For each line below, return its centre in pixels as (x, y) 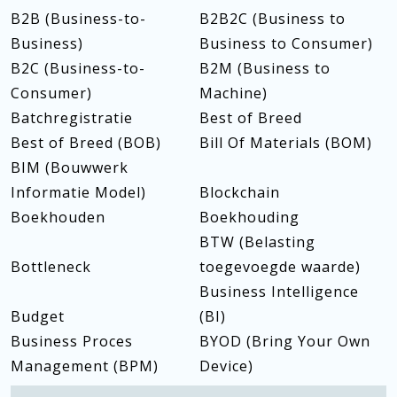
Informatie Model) (78, 192)
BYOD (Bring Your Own (284, 341)
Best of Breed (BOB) (86, 143)
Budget (38, 316)
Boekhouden (58, 217)
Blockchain (239, 192)
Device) (226, 366)
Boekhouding (249, 217)
